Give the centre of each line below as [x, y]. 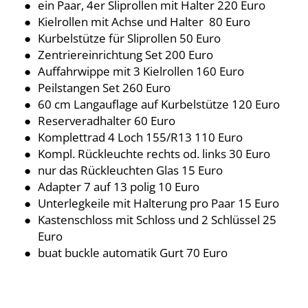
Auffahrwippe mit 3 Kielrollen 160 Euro [141, 71]
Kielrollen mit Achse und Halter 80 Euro [144, 21]
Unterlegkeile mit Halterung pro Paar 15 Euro [158, 203]
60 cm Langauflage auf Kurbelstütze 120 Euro [159, 104]
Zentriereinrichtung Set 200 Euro [125, 54]
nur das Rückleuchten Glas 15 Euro [130, 170]
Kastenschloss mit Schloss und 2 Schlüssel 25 [157, 219]
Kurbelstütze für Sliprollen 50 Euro [129, 38]
